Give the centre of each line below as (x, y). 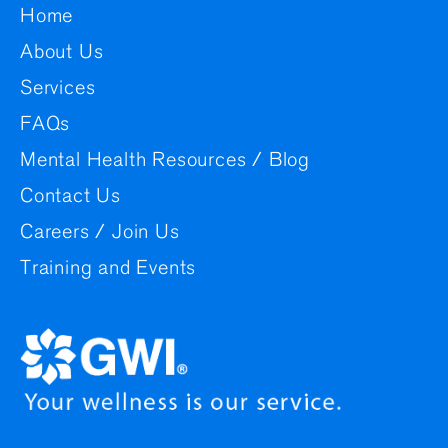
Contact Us (70, 197)
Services (58, 89)
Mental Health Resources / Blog (165, 161)
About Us (62, 53)
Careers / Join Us (100, 233)
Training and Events (108, 269)
